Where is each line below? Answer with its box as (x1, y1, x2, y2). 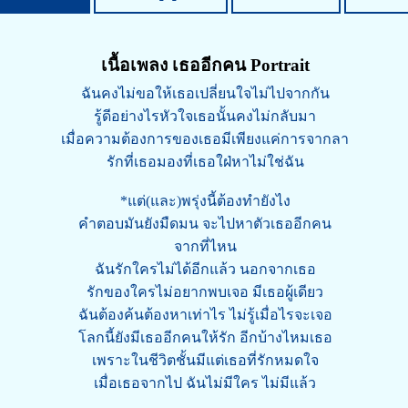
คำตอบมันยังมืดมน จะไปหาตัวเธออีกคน (78, 216, 331, 231)
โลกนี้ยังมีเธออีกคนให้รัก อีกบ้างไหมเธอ (77, 330, 332, 345)
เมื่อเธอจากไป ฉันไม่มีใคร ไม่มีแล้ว (94, 375, 316, 391)
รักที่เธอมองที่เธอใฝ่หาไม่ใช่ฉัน (106, 154, 304, 169)
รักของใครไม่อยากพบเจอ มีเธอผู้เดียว (87, 284, 323, 300)
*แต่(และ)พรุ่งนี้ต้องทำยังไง (119, 193, 291, 209)
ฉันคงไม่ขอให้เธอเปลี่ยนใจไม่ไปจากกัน (80, 86, 330, 101)
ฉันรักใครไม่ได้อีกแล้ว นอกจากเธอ (94, 261, 316, 277)
